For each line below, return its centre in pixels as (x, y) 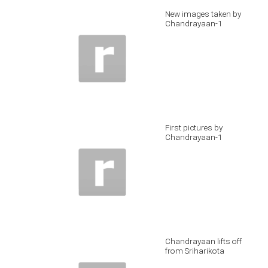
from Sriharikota (195, 251)
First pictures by (194, 127)
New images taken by (203, 14)
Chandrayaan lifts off (203, 241)
